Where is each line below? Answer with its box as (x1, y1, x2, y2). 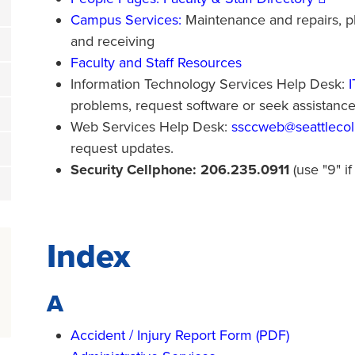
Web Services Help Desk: (71, 118, 231, 136)
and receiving (71, 32, 155, 50)
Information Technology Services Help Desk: (71, 75, 349, 93)
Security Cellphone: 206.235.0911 (71, 161, 289, 178)
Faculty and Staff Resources (71, 54, 242, 71)
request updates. (71, 139, 174, 157)
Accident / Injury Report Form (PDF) (71, 326, 289, 344)
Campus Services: (71, 11, 181, 29)
